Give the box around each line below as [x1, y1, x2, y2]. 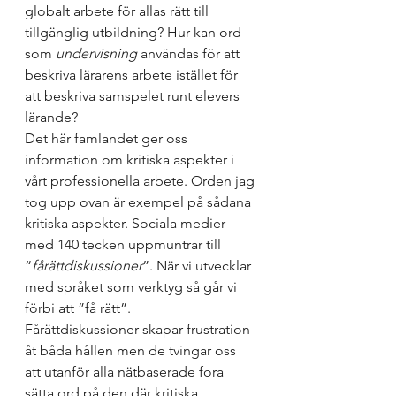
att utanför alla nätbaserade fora [25, 362, 227, 380]
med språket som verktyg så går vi [25, 278, 240, 295]
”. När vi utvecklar [142, 256, 255, 274]
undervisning [56, 44, 137, 62]
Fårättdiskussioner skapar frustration [25, 320, 254, 338]
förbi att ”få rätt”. [25, 299, 138, 316]
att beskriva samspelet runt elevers [25, 87, 243, 104]
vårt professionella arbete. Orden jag [25, 171, 258, 189]
